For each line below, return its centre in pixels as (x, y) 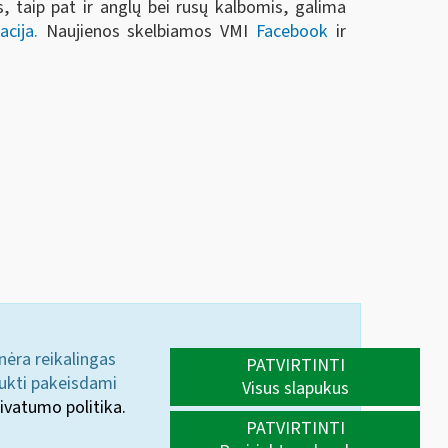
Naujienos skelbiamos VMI (147, 32)
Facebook (292, 32)
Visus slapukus (295, 388)
